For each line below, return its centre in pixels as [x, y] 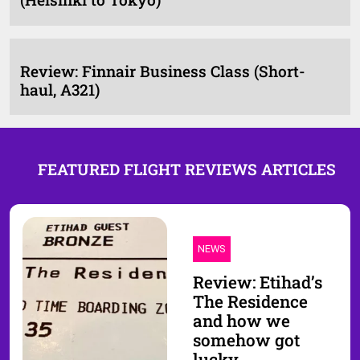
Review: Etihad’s [258, 282]
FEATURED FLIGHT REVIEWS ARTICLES [186, 170]
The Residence [250, 301]
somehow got [246, 340]
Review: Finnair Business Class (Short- [162, 71]
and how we [241, 320]
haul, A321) [59, 89]
